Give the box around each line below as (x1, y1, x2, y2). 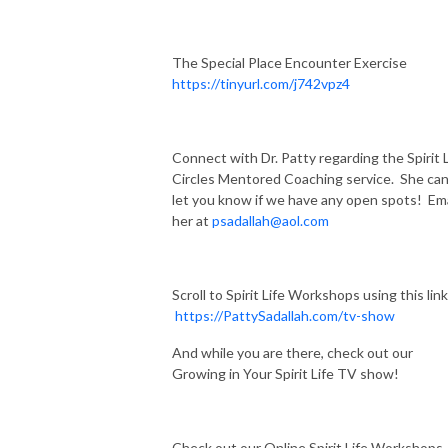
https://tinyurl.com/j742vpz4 (172, 74, 350, 92)
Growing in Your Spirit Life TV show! (172, 364, 399, 382)
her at (172, 211, 212, 229)
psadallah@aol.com (212, 211, 329, 229)
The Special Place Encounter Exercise (172, 53, 413, 71)
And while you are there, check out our (172, 343, 413, 361)
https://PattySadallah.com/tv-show (175, 306, 398, 324)
